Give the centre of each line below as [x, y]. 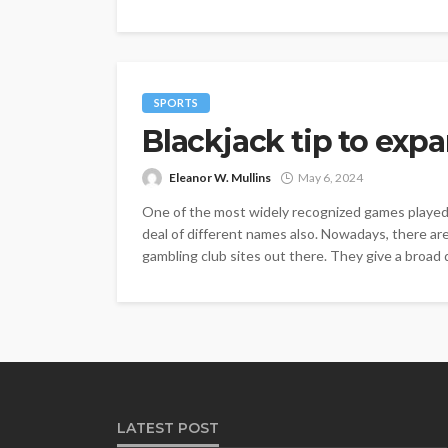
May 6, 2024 [330, 177]
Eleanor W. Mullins [220, 177]
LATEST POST [168, 428]
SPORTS [176, 102]
